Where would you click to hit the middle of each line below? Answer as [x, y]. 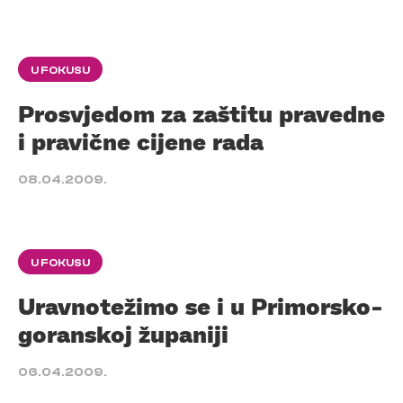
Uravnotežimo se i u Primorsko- [201, 306]
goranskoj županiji [123, 334]
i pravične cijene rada [141, 141]
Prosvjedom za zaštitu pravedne [201, 113]
